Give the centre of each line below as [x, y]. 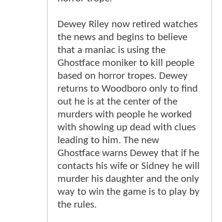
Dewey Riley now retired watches [128, 25]
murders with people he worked [125, 115]
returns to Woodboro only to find [128, 89]
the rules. [77, 205]
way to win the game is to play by [129, 192]
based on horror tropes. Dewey [123, 76]
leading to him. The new [108, 141]
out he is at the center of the [117, 102]
